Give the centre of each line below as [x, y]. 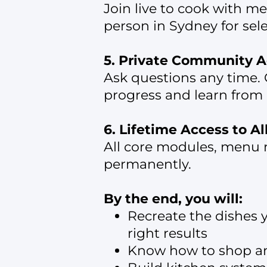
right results [167, 234]
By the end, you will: [173, 199]
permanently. [148, 164]
